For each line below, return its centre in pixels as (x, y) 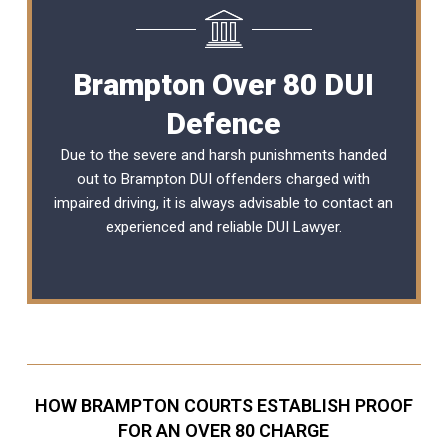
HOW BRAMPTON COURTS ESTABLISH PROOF (223, 405)
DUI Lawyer (302, 226)
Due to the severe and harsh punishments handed (223, 154)
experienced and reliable (186, 226)
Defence (224, 123)
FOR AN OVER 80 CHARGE (224, 430)
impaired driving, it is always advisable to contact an (224, 202)
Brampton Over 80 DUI (224, 84)
